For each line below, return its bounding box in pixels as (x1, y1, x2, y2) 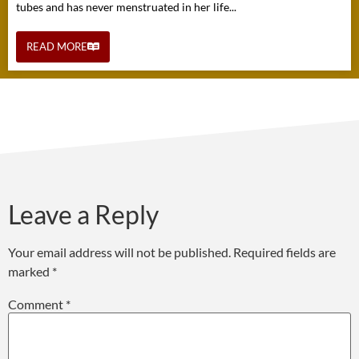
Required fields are (233, 244, 336, 260)
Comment (8, 296, 66, 312)
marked (8, 264, 52, 280)
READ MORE (26, 40, 87, 54)
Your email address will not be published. (8, 244, 231, 260)
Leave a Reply (8, 199, 159, 231)
